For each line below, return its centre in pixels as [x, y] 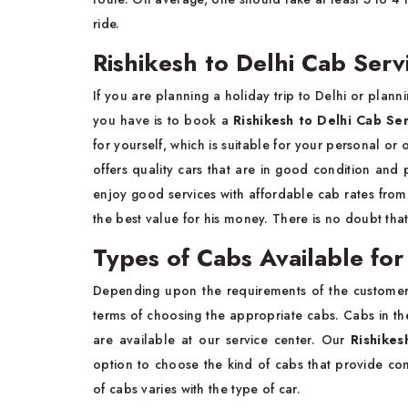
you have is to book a [163, 120]
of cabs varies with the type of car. [197, 389]
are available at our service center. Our [222, 340]
